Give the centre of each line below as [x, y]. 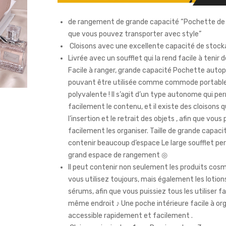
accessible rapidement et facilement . [130, 216]
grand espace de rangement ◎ [118, 155]
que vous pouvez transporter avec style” [135, 34]
